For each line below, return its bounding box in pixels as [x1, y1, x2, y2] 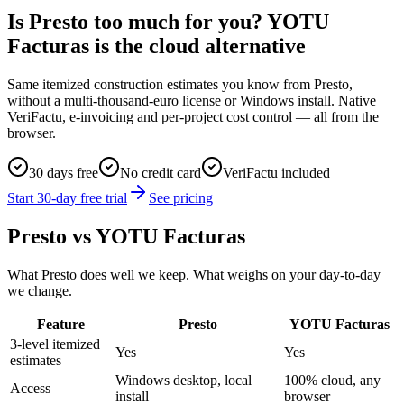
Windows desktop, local [115, 372, 252, 388]
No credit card [120, 164, 201, 180]
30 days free [29, 164, 98, 180]
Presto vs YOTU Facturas [7, 224, 245, 248]
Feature [37, 316, 85, 332]
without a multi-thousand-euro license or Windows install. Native [7, 92, 376, 108]
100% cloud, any [284, 372, 381, 388]
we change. [7, 282, 72, 298]
